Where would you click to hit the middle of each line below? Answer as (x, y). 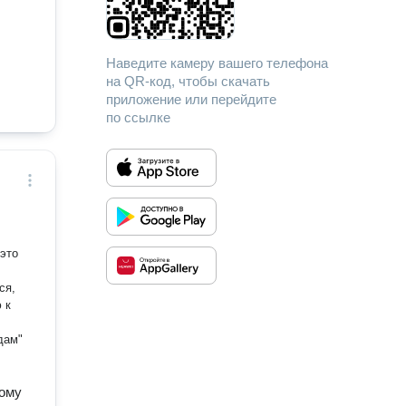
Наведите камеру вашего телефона (217, 63)
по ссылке (139, 117)
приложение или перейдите (192, 99)
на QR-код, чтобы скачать (188, 81)
